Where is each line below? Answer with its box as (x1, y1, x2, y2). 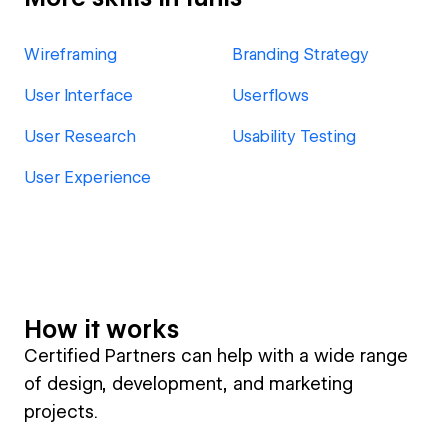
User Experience (24, 168, 151, 187)
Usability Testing (232, 127, 356, 146)
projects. (24, 401, 98, 422)
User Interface (24, 86, 133, 105)
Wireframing (24, 45, 117, 64)
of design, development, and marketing (24, 373, 353, 394)
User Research (24, 127, 136, 146)
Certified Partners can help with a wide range (24, 345, 408, 366)
